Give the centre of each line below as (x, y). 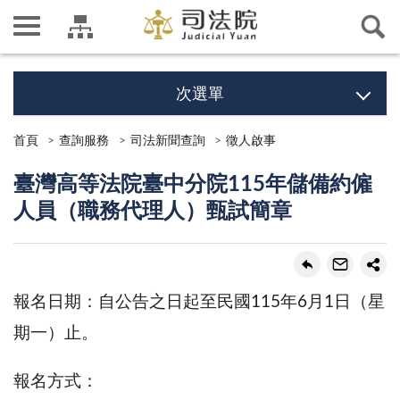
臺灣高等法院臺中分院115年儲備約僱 (193, 185)
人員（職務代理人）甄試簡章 (153, 212)
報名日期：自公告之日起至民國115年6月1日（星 (199, 303)
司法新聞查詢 (167, 141)
